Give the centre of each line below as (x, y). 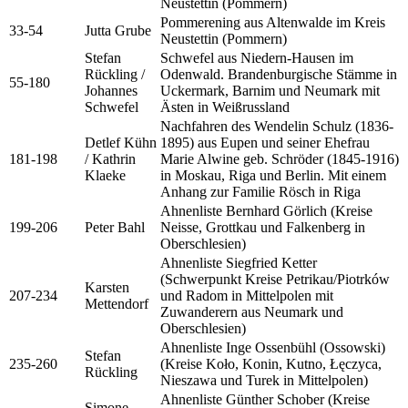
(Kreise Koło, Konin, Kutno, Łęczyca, (271, 363)
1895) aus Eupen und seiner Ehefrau (265, 142)
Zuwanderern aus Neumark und (252, 311)
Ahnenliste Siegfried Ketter (239, 262)
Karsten (107, 287)
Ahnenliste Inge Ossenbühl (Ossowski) (273, 347)
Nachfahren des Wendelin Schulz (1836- (277, 126)
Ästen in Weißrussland (225, 107)
